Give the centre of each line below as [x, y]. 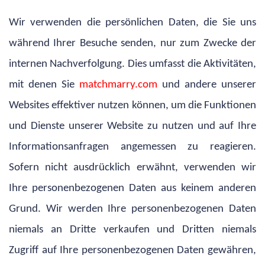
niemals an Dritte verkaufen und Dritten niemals [132, 230]
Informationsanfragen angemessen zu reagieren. [132, 147]
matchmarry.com [121, 85]
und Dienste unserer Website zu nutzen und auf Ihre [132, 126]
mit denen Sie [44, 85]
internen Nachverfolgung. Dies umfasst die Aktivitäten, [132, 64]
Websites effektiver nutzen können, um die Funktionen [132, 105]
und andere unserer [209, 85]
